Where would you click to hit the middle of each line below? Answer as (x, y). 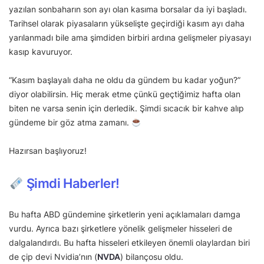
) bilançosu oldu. (152, 257)
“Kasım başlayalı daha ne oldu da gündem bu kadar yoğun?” (125, 80)
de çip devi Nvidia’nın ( (53, 257)
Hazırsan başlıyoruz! (48, 151)
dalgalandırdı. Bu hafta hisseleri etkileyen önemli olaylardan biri (129, 243)
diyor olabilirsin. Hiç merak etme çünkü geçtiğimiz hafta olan (125, 94)
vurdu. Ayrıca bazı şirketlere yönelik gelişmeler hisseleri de (121, 229)
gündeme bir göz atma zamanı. (70, 123)
